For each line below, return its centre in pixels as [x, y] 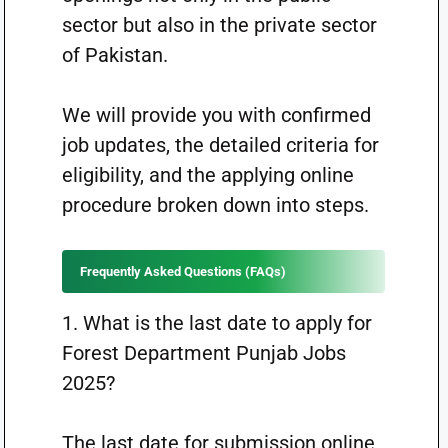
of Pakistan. [114, 55]
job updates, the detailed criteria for [220, 145]
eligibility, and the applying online [207, 175]
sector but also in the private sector [219, 25]
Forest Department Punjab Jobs [203, 353]
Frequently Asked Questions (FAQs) [182, 271]
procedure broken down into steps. [215, 205]
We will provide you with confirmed [216, 115]
